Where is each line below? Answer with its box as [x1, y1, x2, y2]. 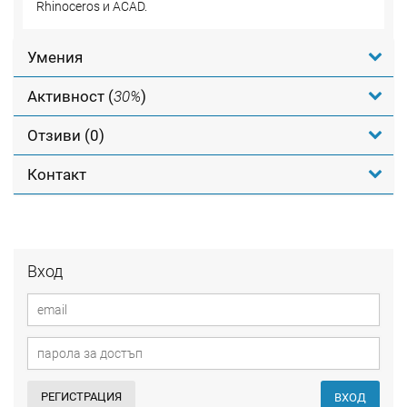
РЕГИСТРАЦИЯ [41, 390, 122, 403]
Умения [27, 48, 83, 66]
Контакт [27, 165, 86, 184]
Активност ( [27, 87, 114, 105]
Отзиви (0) [27, 126, 104, 144]
